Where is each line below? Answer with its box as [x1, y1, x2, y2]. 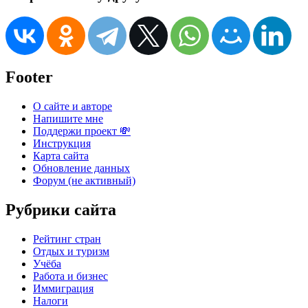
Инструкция [33, 137, 91, 150]
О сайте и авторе [33, 100, 112, 113]
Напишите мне [33, 113, 103, 125]
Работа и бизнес [33, 270, 108, 283]
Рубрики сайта [5, 201, 116, 219]
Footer [5, 68, 53, 87]
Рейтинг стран [33, 233, 101, 245]
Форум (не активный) [33, 175, 135, 187]
